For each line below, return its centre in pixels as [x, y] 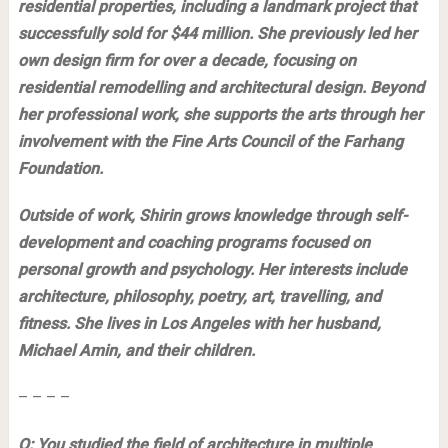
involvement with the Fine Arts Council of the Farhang [210, 141]
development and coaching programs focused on [193, 242]
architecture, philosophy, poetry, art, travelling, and [199, 296]
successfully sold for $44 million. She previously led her [217, 33]
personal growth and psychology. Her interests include [212, 269]
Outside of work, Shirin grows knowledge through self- [212, 215]
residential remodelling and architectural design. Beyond [220, 87]
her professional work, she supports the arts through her [220, 114]
